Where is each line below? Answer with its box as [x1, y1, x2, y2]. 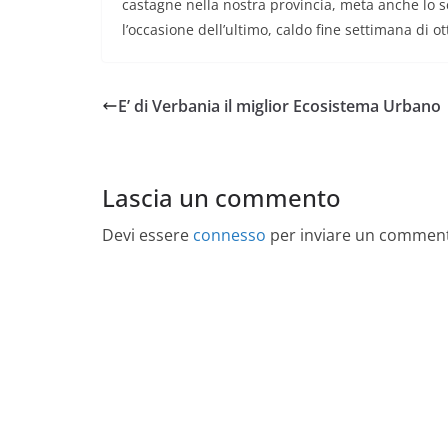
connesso [193, 224, 266, 247]
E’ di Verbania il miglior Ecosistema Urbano [118, 95, 441, 118]
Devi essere [102, 224, 193, 247]
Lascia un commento [102, 181, 341, 215]
